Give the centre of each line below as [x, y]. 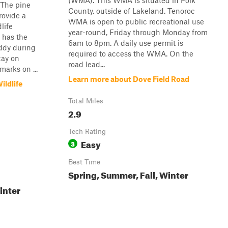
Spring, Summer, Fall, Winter [128, 174]
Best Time [84, 162]
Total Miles [86, 101]
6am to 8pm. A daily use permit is [126, 43]
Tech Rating [87, 131]
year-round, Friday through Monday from [138, 32]
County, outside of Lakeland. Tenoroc [132, 11]
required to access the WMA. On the [131, 53]
